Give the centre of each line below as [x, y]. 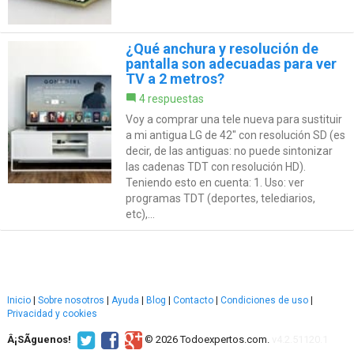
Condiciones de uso [264, 300]
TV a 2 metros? [175, 78]
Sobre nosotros [71, 300]
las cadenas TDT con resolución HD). [215, 166]
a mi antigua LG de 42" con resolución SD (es [235, 135]
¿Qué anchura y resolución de [222, 48]
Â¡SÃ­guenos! [39, 339]
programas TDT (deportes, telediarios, [220, 198]
